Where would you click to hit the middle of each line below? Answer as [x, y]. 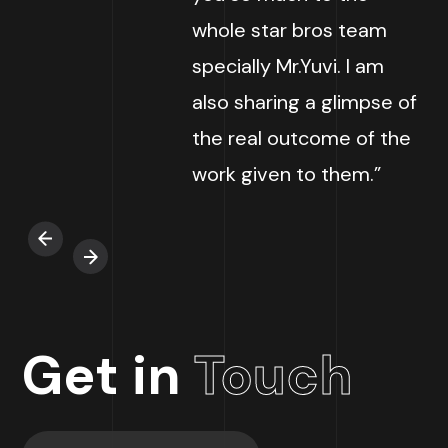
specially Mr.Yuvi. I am [288, 65]
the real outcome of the [302, 137]
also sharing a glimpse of [305, 101]
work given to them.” [287, 173]
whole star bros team [290, 29]
